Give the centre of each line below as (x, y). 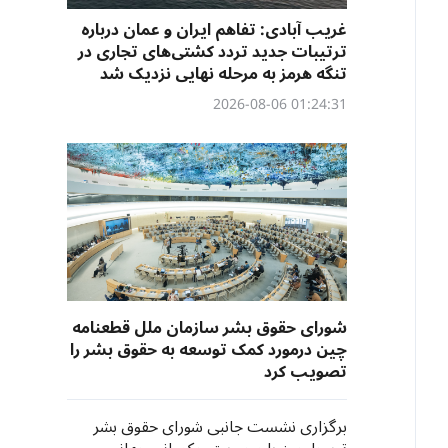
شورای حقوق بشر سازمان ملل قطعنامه (209, 328)
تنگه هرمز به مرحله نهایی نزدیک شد (223, 74)
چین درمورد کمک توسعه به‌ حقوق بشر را (208, 350)
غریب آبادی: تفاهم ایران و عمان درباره (214, 30)
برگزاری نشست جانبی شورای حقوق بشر (220, 427)
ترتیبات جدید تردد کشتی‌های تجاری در (212, 52)
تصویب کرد (305, 372)
